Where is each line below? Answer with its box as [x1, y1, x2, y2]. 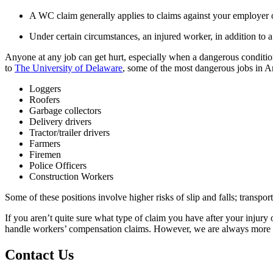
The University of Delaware [15, 62, 122, 73]
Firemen [29, 149, 61, 160]
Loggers [29, 83, 61, 94]
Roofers [29, 94, 60, 105]
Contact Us [5, 246, 74, 263]
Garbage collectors [29, 105, 101, 116]
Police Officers [29, 160, 87, 171]
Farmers [29, 138, 60, 149]
